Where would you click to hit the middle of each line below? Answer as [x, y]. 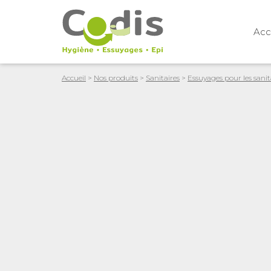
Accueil [74, 78]
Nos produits [116, 78]
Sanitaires [163, 78]
